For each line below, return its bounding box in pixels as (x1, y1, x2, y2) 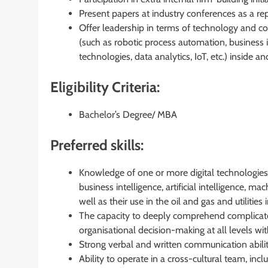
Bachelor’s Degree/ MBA (79, 108, 177, 120)
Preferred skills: (50, 136, 144, 154)
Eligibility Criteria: (50, 78, 160, 96)
